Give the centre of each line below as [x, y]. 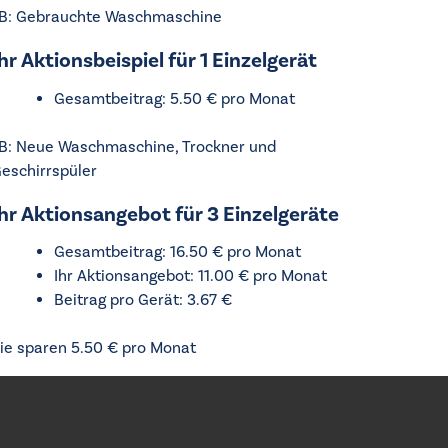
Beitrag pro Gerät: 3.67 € [142, 300]
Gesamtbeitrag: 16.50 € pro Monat [177, 252]
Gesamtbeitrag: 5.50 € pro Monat [174, 98]
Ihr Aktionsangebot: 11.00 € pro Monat [190, 276]
